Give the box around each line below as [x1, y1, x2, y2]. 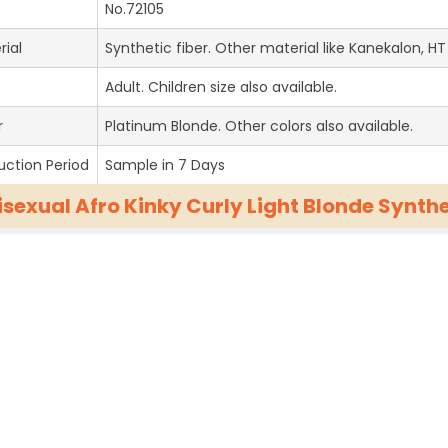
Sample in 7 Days [104, 155, 225, 176]
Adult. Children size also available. [104, 77, 337, 98]
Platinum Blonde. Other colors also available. [104, 116, 413, 137]
